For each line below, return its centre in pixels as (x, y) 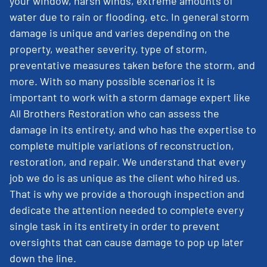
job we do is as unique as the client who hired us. (125, 177)
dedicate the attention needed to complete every (127, 209)
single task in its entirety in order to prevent (115, 226)
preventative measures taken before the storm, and (132, 65)
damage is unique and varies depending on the (120, 32)
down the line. (44, 258)
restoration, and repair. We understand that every (128, 161)
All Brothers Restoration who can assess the (114, 113)
